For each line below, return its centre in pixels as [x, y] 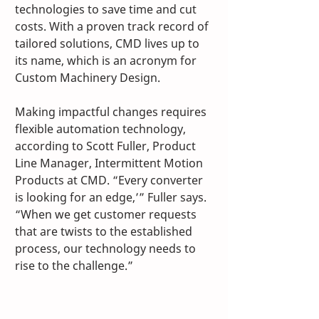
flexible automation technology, [102, 129]
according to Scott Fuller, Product [107, 146]
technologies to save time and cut [107, 10]
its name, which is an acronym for [107, 61]
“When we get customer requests [107, 215]
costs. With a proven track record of [113, 27]
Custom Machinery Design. [88, 78]
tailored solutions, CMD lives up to [109, 44]
